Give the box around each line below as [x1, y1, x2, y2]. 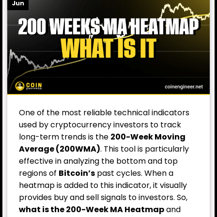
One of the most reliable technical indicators [19, 107, 189, 118]
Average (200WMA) [19, 143, 100, 155]
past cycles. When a [97, 167, 173, 179]
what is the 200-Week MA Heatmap [19, 203, 164, 215]
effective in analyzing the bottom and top [19, 155, 178, 167]
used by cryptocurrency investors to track [19, 119, 181, 130]
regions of [19, 167, 59, 179]
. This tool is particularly [100, 143, 189, 155]
